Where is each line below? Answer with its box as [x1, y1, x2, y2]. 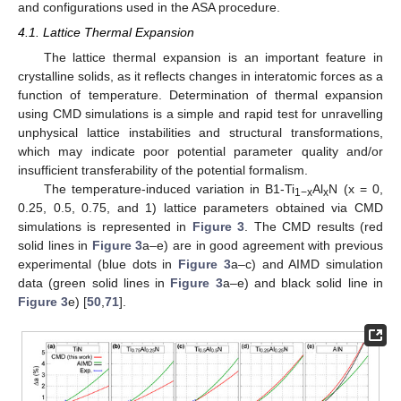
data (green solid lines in [18, 275, 171, 290]
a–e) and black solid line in [222, 275, 384, 290]
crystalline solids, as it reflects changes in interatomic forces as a [18, 68, 383, 83]
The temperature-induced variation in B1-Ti [43, 181, 295, 196]
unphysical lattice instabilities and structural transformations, [18, 124, 383, 140]
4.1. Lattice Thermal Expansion [18, 24, 194, 39]
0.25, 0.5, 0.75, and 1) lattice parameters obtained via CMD [18, 200, 383, 215]
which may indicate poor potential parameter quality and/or [18, 143, 383, 158]
